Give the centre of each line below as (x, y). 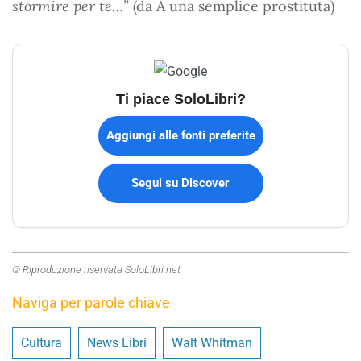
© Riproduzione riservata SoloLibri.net (96, 269)
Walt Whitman (212, 342)
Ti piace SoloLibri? (180, 98)
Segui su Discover (180, 183)
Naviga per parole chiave (91, 302)
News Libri (117, 342)
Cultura (41, 342)
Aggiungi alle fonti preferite (180, 135)
